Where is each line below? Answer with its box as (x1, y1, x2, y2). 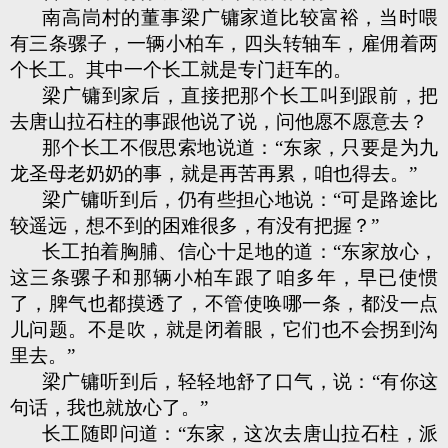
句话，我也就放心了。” (10, 397, 208, 418)
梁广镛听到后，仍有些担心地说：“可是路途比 (42, 189, 438, 210)
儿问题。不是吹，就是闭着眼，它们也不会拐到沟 (10, 319, 438, 340)
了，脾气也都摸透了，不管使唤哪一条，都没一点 (10, 293, 438, 314)
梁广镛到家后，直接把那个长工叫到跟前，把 (42, 85, 438, 106)
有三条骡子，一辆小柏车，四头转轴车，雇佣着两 (10, 33, 438, 54)
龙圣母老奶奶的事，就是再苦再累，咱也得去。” (10, 163, 417, 184)
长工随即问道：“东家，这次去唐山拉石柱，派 (42, 423, 438, 444)
